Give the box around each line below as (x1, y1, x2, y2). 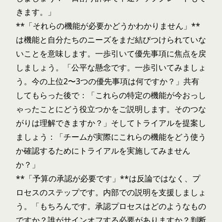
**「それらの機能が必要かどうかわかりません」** (16, 20, 200, 31)
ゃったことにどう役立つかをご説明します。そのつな (16, 104, 206, 114)
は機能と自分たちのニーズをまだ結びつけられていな (16, 34, 206, 45)
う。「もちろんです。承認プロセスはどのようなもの (16, 201, 206, 212)
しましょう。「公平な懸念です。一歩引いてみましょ (16, 62, 206, 73)
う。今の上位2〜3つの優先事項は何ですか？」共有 (16, 76, 199, 87)
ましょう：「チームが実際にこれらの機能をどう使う (16, 131, 206, 142)
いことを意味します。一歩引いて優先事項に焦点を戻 (16, 48, 206, 59)
